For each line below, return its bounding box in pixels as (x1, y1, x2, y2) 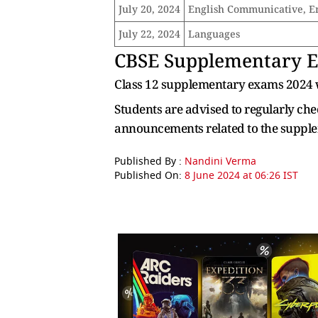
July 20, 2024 (119, 1, 180, 16)
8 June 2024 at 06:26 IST (185, 168, 298, 183)
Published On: (114, 168, 185, 183)
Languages (188, 26, 240, 40)
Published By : (114, 153, 185, 169)
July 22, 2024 (119, 26, 180, 40)
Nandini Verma (185, 153, 256, 169)
